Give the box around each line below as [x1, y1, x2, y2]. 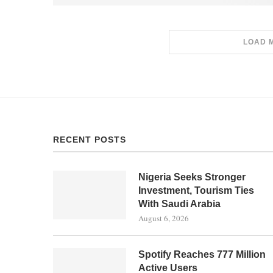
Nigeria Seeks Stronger [138, 171, 246, 182]
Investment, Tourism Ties [138, 185, 254, 196]
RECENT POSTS [53, 134, 126, 144]
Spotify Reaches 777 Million [138, 249, 266, 260]
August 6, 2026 [138, 212, 189, 224]
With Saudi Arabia [138, 198, 221, 209]
